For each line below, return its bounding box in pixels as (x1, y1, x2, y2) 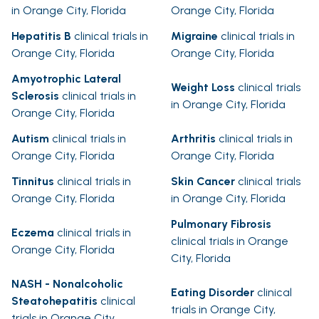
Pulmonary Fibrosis (171, 217, 271, 231)
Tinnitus (11, 174, 54, 189)
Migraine (171, 29, 218, 43)
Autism (11, 132, 49, 146)
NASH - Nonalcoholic (11, 277, 123, 291)
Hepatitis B (11, 29, 71, 43)
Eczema (11, 226, 54, 240)
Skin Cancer (171, 174, 235, 189)
